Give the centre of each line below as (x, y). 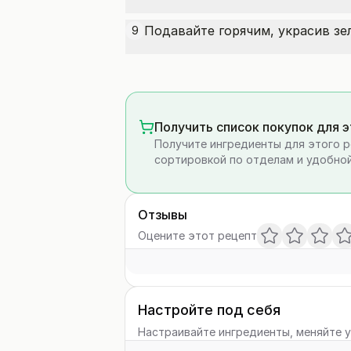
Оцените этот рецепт (197, 235)
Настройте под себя (209, 310)
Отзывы (163, 215)
